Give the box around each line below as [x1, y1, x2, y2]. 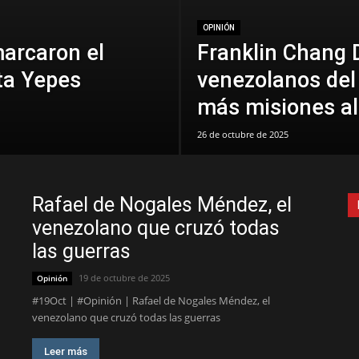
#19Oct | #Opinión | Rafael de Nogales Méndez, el [32, 293, 270, 308]
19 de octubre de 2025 [79, 272, 170, 284]
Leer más [44, 345, 87, 357]
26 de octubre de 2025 [196, 128, 288, 140]
